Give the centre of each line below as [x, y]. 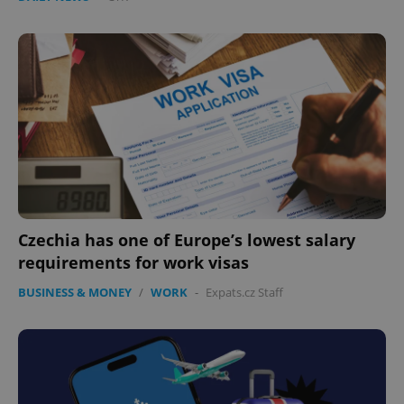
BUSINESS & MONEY [75, 293]
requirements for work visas [133, 263]
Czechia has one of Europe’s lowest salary [187, 240]
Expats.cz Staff [244, 293]
